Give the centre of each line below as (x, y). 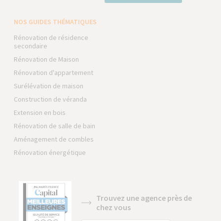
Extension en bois (40, 112)
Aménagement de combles (54, 139)
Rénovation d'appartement (54, 73)
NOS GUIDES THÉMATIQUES (55, 22)
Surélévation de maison (49, 86)
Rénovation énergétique (50, 152)
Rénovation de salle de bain (55, 126)
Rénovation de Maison (47, 59)
